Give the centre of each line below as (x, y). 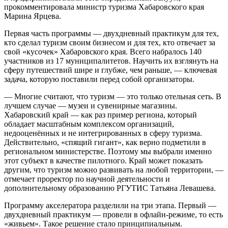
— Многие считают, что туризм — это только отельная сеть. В (113, 96)
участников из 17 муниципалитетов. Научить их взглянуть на (111, 61)
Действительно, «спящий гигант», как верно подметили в (105, 142)
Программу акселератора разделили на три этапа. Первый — (110, 205)
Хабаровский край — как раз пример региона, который (101, 115)
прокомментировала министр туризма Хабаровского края (104, 7)
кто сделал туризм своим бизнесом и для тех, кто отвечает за (110, 42)
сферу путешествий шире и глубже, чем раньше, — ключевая (110, 70)
